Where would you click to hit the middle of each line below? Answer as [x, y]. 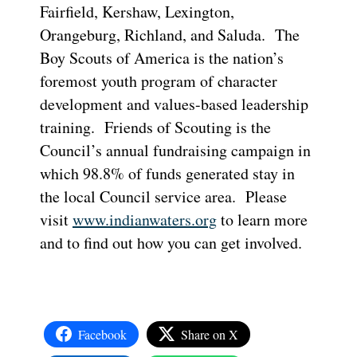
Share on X [210, 334]
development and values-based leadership [174, 104]
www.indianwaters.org [145, 219]
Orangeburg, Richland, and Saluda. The [170, 34]
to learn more [262, 219]
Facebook [102, 334]
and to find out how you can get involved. [171, 242]
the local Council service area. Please [163, 196]
